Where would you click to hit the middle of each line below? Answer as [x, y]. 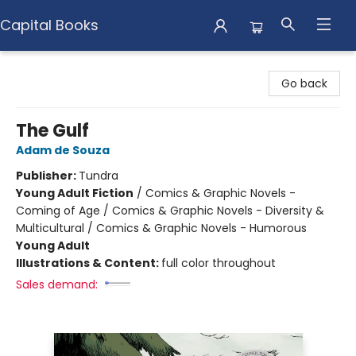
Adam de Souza [63, 150]
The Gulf [52, 131]
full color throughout [219, 263]
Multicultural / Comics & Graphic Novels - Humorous [161, 228]
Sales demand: [57, 284]
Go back [304, 83]
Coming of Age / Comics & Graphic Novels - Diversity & [170, 211]
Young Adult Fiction [75, 193]
